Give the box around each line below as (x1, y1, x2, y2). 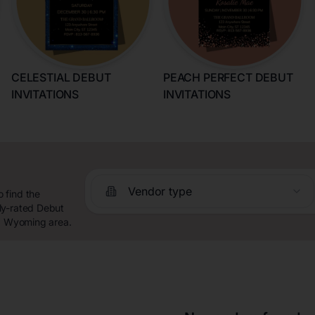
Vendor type (128, 184, 192, 198)
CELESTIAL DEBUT (11, 70, 111, 84)
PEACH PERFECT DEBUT (163, 70, 293, 84)
